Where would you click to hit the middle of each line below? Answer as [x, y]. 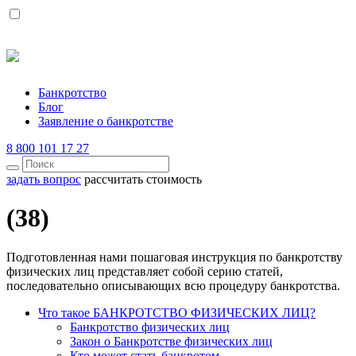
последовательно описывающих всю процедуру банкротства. [173, 285]
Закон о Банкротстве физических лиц [171, 341]
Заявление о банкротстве [106, 121]
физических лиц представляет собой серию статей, [145, 271]
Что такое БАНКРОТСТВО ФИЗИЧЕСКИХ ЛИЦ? [177, 312]
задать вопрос [44, 179]
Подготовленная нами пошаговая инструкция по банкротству [174, 257]
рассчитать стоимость [143, 179]
